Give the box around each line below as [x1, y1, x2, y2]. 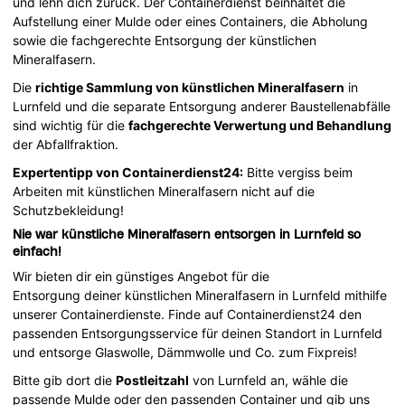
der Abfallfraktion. [13, 136, 119, 152]
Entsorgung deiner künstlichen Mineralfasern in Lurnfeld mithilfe [13, 287, 388, 303]
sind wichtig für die [13, 117, 129, 133]
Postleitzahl [116, 372, 190, 388]
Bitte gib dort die [13, 372, 117, 388]
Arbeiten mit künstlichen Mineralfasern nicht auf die [13, 183, 316, 199]
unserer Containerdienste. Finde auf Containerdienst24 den [13, 306, 363, 322]
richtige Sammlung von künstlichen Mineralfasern [35, 79, 345, 95]
